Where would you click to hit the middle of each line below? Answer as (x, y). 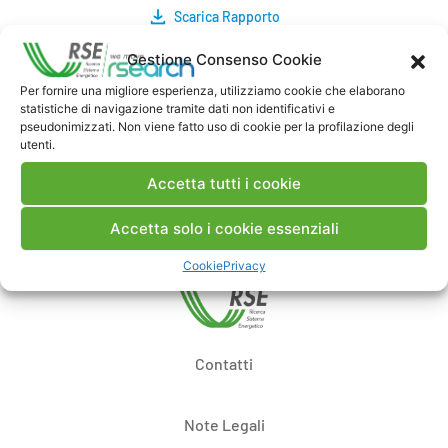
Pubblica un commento (224, 175)
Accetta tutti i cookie (224, 183)
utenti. (37, 144)
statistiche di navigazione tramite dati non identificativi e (177, 108)
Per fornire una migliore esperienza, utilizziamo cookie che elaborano (212, 90)
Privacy (244, 265)
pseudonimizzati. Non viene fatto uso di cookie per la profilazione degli (217, 126)
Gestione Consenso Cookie (224, 59)
